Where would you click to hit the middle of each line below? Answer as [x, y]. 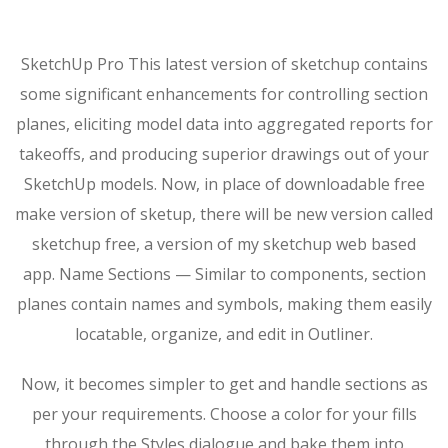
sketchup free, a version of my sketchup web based [224, 244]
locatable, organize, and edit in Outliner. [224, 334]
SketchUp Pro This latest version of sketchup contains [224, 64]
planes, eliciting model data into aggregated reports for [224, 124]
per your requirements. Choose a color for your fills [224, 414]
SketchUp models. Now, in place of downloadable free [224, 184]
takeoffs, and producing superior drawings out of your [224, 154]
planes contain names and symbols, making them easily [224, 304]
